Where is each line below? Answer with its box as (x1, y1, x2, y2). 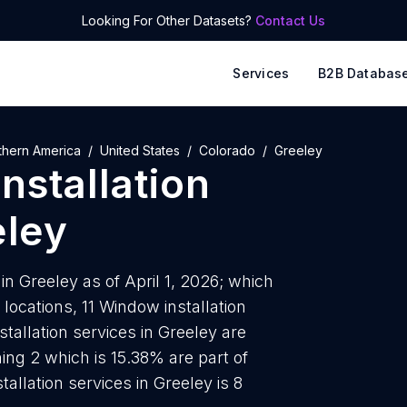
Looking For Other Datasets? (82, 13, 255, 28)
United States (100, 143, 180, 158)
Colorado (199, 143, 255, 158)
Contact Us (255, 13, 325, 28)
